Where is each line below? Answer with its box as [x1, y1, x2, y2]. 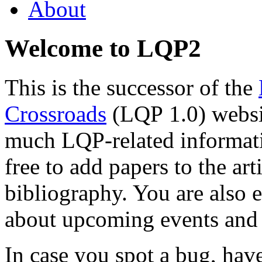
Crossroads [5, 101, 106, 126]
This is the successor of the [5, 74, 258, 100]
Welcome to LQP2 [5, 34, 201, 62]
